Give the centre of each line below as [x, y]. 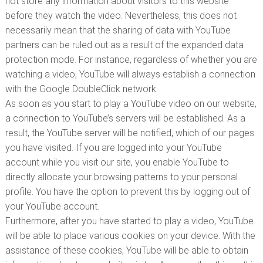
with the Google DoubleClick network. [81, 89]
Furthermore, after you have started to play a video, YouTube [129, 221]
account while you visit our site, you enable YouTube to [117, 162]
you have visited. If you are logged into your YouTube [113, 148]
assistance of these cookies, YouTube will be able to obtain [127, 250]
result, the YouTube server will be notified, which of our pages [129, 133]
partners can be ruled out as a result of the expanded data [124, 45]
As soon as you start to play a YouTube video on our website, [131, 104]
